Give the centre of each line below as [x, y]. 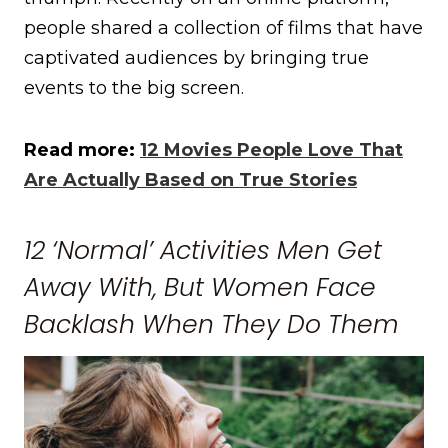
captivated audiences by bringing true [196, 57]
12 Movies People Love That [271, 149]
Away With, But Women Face [200, 288]
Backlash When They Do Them [211, 325]
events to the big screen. [136, 87]
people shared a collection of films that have [223, 27]
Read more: [82, 149]
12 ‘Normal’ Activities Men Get [203, 251]
